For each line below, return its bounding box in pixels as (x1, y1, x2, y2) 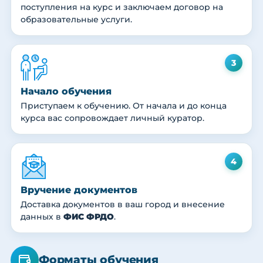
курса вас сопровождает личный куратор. (21, 113, 204, 124)
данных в (21, 211, 63, 222)
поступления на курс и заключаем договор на (21, 2, 223, 13)
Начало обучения (21, 86, 112, 97)
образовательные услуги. (21, 14, 132, 25)
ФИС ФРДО (63, 211, 114, 222)
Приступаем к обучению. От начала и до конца (21, 100, 227, 112)
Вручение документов (21, 184, 137, 196)
